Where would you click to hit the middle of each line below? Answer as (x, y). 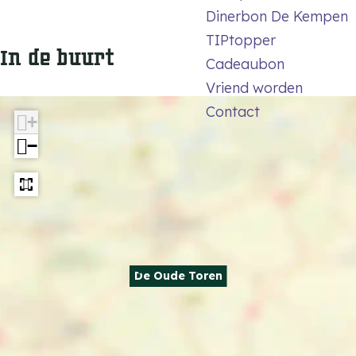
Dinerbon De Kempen (277, 16)
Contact (232, 112)
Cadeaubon (245, 64)
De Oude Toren (178, 276)
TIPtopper (240, 40)
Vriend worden (254, 88)
